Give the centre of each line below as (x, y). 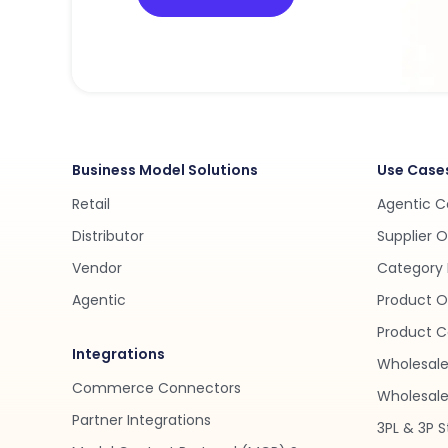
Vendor (97, 268)
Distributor (108, 236)
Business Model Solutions (165, 170)
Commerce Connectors (156, 388)
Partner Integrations (141, 420)
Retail (91, 204)
